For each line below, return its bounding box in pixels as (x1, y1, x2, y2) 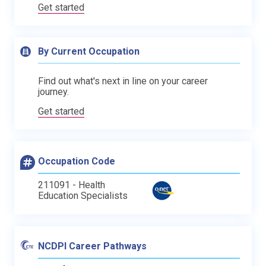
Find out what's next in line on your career (38, 75, 208, 87)
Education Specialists (38, 189, 128, 201)
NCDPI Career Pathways (38, 240, 147, 252)
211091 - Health (38, 179, 105, 191)
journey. (38, 85, 69, 97)
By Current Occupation (38, 45, 140, 57)
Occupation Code (38, 155, 115, 167)
